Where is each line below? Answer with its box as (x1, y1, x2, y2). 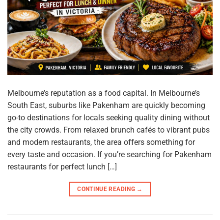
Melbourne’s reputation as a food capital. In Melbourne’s (7, 88, 200, 98)
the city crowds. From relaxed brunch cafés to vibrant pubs (7, 125, 210, 135)
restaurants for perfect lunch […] (7, 162, 117, 172)
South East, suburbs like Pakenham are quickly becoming (7, 101, 205, 110)
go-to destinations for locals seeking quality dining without (7, 113, 210, 123)
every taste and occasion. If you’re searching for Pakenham (7, 150, 212, 160)
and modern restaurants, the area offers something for (7, 137, 195, 147)
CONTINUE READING (77, 186, 137, 193)
